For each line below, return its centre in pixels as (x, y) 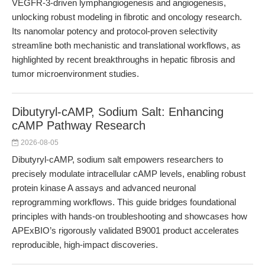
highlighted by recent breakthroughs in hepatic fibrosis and (123, 59)
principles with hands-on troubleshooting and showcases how (130, 216)
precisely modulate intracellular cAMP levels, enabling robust (129, 174)
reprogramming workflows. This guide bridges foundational (124, 202)
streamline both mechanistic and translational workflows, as (126, 45)
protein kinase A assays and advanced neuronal (104, 188)
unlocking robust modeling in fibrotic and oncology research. (127, 17)
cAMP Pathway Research (79, 125)
